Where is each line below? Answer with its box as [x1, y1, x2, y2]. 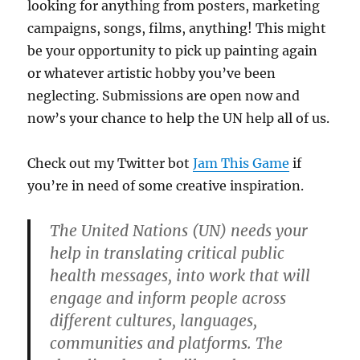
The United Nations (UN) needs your [50, 221, 309, 241]
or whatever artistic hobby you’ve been [27, 65, 276, 82]
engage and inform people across [50, 288, 287, 309]
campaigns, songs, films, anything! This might [27, 20, 327, 37]
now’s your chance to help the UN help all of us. [27, 110, 330, 127]
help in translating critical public [50, 243, 285, 264]
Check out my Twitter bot [27, 155, 194, 172]
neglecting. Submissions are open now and [27, 88, 301, 104]
